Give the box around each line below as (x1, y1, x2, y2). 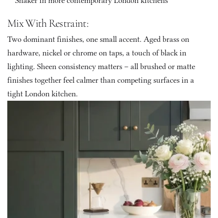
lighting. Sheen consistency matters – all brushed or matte (7, 62, 195, 71)
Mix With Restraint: (7, 17, 91, 30)
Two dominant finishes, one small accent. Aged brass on (7, 35, 189, 44)
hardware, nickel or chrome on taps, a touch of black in (7, 48, 186, 57)
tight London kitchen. (7, 89, 78, 98)
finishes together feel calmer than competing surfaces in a (7, 75, 194, 85)
